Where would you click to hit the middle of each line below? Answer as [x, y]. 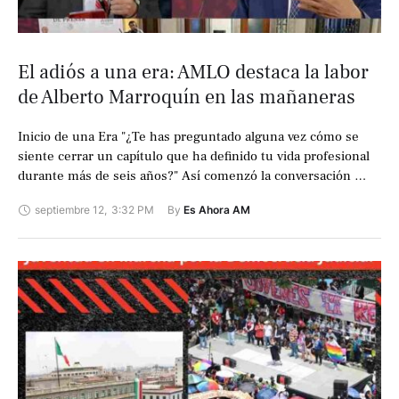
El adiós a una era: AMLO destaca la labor [193, 73]
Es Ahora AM [217, 210]
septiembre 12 [69, 210]
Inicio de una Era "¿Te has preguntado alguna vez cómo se [188, 137]
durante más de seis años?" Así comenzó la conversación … [192, 176]
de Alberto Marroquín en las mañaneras [187, 98]
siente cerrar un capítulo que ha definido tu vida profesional [194, 157]
